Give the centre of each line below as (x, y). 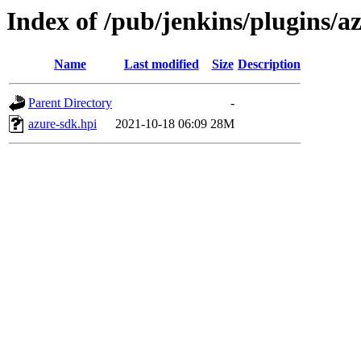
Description (269, 64)
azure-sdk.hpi (62, 124)
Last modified (161, 64)
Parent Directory (70, 103)
